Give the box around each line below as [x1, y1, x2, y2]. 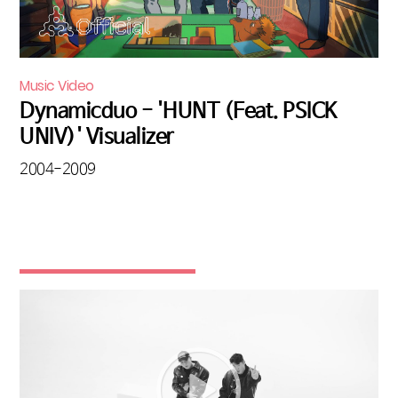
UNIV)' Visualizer [20, 123, 174, 149]
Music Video [20, 76, 94, 95]
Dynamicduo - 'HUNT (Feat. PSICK [20, 98, 338, 123]
